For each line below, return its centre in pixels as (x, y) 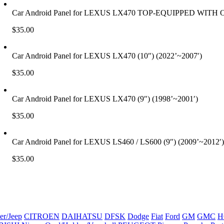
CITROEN (42, 216)
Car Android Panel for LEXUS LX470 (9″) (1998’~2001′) (105, 98)
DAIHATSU (82, 216)
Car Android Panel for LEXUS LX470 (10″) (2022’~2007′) (107, 55)
